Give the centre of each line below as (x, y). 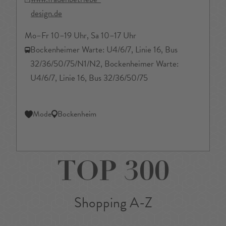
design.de (46, 14)
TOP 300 (113, 174)
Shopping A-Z (113, 203)
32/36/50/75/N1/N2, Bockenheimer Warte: (104, 64)
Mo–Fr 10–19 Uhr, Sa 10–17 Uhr (80, 36)
